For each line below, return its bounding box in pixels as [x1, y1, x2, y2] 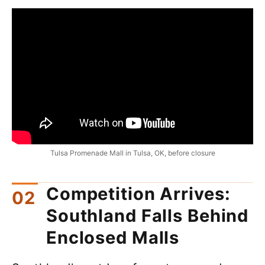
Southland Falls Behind [46, 205, 249, 226]
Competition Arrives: [46, 183, 231, 204]
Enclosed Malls [46, 227, 180, 248]
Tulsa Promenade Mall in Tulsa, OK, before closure [50, 148, 215, 158]
